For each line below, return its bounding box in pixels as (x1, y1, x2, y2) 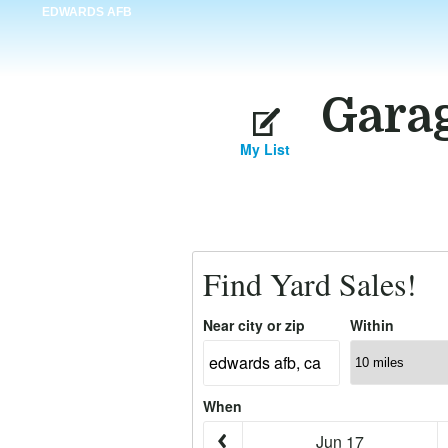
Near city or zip (203, 315, 305, 335)
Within (350, 315, 394, 335)
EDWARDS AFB (41, 5, 132, 19)
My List (240, 139, 290, 159)
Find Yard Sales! (203, 262, 417, 305)
